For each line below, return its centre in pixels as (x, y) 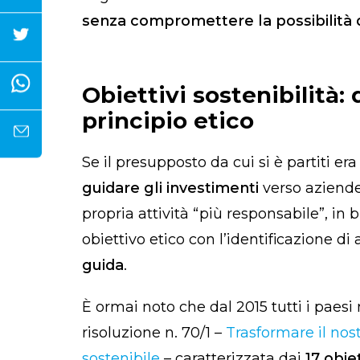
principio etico (168, 120)
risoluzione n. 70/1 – (154, 332)
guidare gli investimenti (172, 188)
